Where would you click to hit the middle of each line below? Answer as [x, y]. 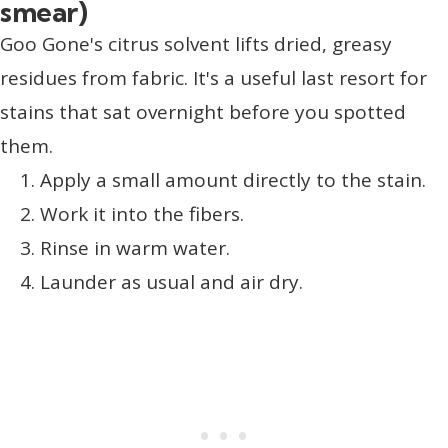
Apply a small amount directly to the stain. [233, 180]
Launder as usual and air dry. [171, 282]
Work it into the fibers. [142, 214]
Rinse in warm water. [135, 248]
